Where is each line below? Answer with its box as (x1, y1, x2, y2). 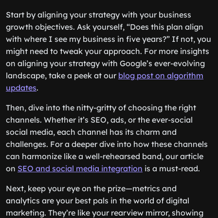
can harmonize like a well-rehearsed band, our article (6, 151, 203, 161)
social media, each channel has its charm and (6, 127, 177, 137)
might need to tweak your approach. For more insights (6, 46, 209, 56)
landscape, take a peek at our (6, 71, 118, 80)
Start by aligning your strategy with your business (6, 10, 191, 19)
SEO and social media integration (18, 163, 143, 173)
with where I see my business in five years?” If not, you (6, 34, 211, 44)
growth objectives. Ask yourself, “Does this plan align (6, 22, 203, 32)
